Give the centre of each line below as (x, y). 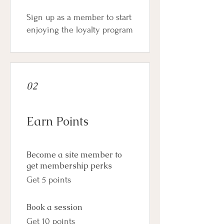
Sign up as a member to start (79, 17)
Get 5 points (49, 179)
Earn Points (57, 121)
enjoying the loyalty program (80, 29)
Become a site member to (74, 154)
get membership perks (69, 165)
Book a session (54, 207)
